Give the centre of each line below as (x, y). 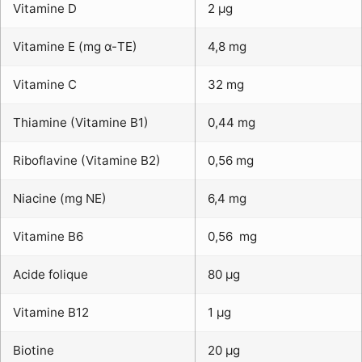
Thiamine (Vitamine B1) (81, 123)
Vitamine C (45, 85)
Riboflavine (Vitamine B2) (87, 161)
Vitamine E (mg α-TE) (75, 47)
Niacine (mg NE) (60, 199)
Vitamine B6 (48, 237)
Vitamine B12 (51, 313)
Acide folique (51, 275)
